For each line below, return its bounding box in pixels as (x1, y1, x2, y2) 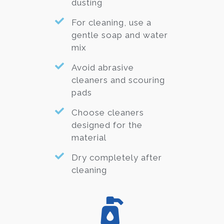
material (71, 132, 106, 143)
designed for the (71, 120, 142, 130)
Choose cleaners (71, 107, 144, 118)
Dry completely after (71, 152, 162, 163)
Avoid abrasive (71, 62, 134, 73)
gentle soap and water (71, 30, 168, 40)
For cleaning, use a (71, 17, 151, 28)
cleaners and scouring (71, 75, 165, 85)
